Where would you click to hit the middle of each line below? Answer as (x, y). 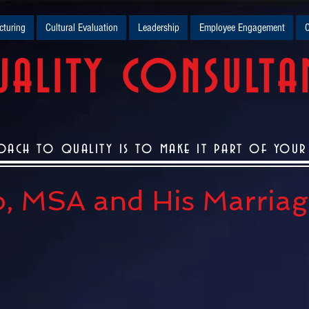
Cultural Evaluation (81, 28)
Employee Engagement (242, 28)
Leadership (158, 28)
